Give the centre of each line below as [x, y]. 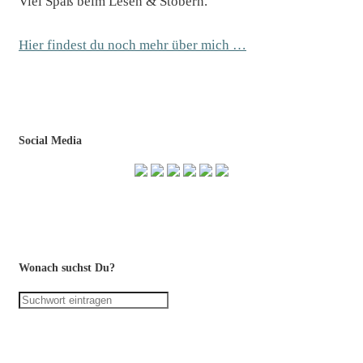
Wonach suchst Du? [67, 268]
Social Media [50, 141]
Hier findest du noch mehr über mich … [132, 45]
